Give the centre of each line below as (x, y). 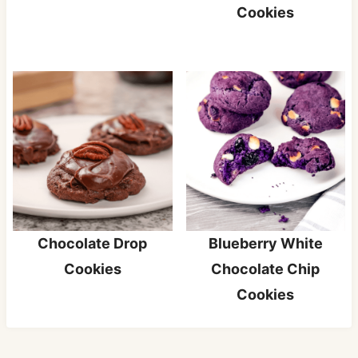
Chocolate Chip (266, 268)
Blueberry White (265, 243)
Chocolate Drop (93, 243)
